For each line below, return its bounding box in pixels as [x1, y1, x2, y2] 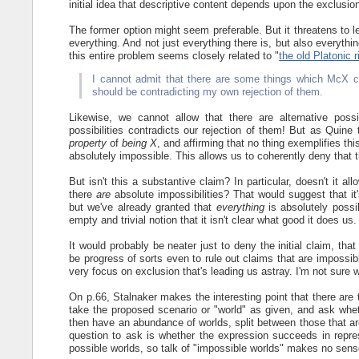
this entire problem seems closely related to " [69, 49, 280, 62]
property [69, 136, 107, 149]
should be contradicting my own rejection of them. [92, 85, 324, 98]
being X [122, 136, 158, 149]
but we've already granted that [69, 200, 216, 213]
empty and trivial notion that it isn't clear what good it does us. [69, 213, 357, 226]
